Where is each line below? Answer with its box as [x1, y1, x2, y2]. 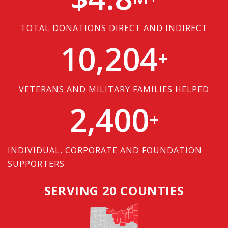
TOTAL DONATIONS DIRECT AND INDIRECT [20, 22, 208, 34]
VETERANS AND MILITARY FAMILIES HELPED [19, 83, 209, 95]
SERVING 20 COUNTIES [44, 182, 184, 199]
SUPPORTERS [8, 158, 65, 170]
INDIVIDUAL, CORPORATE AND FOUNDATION [8, 145, 202, 156]
